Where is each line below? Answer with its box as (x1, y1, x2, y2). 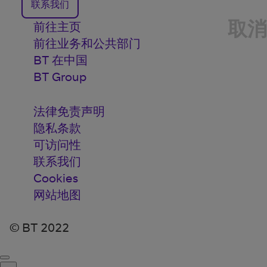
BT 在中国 (33, 52, 88, 67)
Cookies (33, 170, 78, 185)
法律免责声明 (33, 104, 105, 119)
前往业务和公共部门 (33, 36, 141, 51)
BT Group (33, 69, 86, 84)
